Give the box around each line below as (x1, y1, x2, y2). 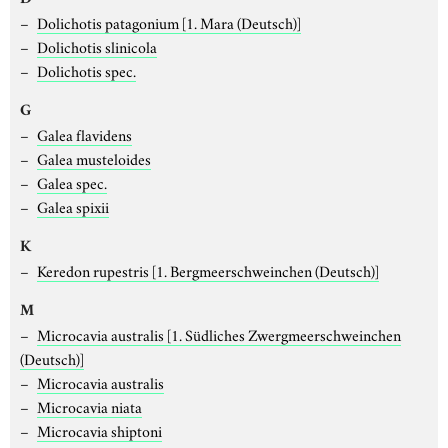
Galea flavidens (36, 122, 132, 145)
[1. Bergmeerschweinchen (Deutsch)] (151, 258, 379, 281)
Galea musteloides (36, 146, 151, 169)
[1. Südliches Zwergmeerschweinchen (166, 322, 401, 345)
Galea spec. (36, 170, 107, 193)
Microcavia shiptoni (36, 418, 162, 441)
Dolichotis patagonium (36, 10, 182, 33)
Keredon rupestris (36, 258, 152, 281)
